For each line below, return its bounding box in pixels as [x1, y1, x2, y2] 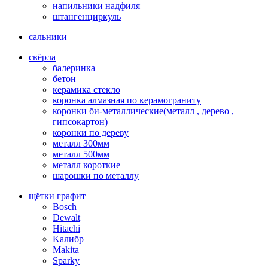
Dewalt [53, 212, 80, 223]
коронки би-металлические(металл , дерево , [53, 105, 234, 116]
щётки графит [29, 190, 86, 201]
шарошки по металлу [53, 170, 139, 181]
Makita [53, 244, 79, 255]
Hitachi [53, 223, 80, 233]
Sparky [53, 255, 80, 266]
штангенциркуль [53, 11, 121, 22]
